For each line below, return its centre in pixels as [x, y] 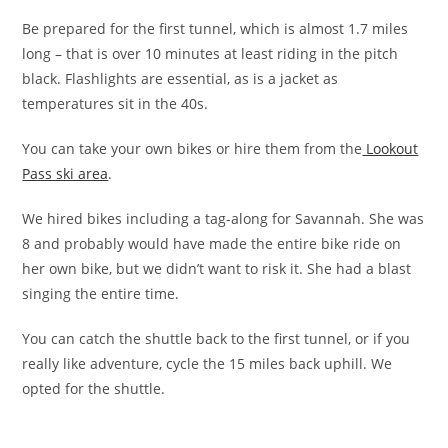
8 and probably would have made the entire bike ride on [212, 243]
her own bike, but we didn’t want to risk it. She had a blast [217, 268]
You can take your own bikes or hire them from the [192, 148]
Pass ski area [65, 173]
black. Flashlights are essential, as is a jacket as [180, 78]
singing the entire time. [101, 293]
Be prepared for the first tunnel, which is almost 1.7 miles [215, 28]
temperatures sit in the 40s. [115, 103]
